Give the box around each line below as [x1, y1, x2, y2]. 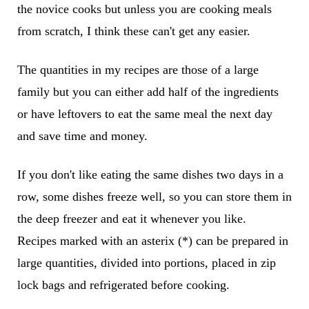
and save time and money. [17, 129, 148, 143]
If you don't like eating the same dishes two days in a [17, 168, 283, 182]
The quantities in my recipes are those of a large [17, 63, 259, 77]
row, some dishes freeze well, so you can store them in [17, 190, 292, 204]
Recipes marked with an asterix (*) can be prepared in [17, 234, 288, 248]
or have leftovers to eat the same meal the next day [17, 107, 272, 121]
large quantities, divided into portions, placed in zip [17, 256, 276, 270]
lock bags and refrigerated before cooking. [17, 278, 230, 292]
